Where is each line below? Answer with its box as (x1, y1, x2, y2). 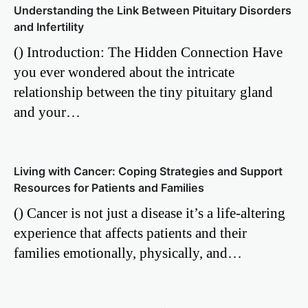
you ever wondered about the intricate (14, 63, 234, 80)
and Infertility (14, 19, 84, 34)
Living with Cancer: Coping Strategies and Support (14, 164, 283, 178)
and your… (14, 103, 80, 120)
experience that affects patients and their (14, 224, 247, 241)
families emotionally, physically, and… (14, 244, 242, 261)
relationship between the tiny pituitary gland (14, 83, 273, 100)
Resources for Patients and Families (14, 180, 204, 195)
